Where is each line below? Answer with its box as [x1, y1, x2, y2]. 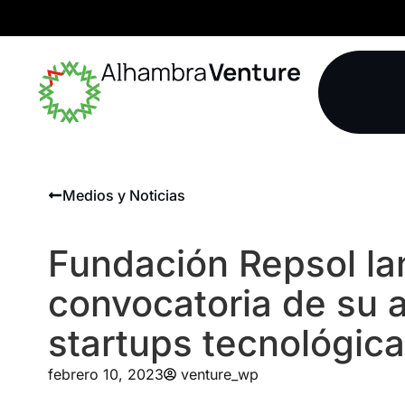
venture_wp [180, 364, 259, 383]
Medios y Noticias [61, 186, 185, 205]
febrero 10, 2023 [47, 364, 164, 383]
